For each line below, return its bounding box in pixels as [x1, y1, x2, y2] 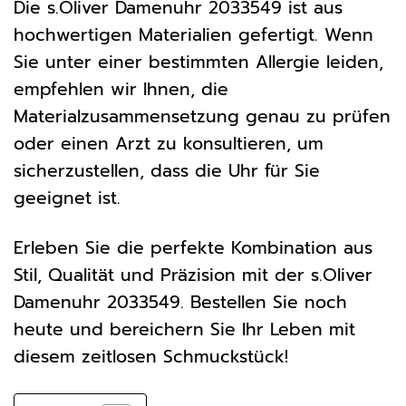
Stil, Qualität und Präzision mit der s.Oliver [14, 261, 372, 288]
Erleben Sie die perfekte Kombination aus [14, 234, 372, 261]
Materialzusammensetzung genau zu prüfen [14, 102, 391, 130]
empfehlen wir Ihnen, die [14, 75, 228, 102]
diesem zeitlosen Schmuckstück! [14, 343, 288, 370]
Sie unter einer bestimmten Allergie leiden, [14, 48, 383, 75]
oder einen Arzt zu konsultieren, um [14, 130, 324, 157]
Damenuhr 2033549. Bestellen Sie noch [14, 288, 347, 315]
